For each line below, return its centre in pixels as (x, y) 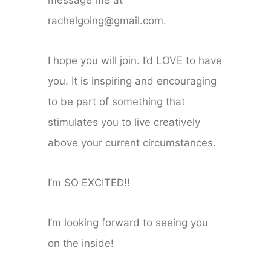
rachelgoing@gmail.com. (107, 21)
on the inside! (81, 243)
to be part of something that (117, 102)
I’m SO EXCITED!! (89, 183)
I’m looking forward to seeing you (128, 223)
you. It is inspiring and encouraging (132, 81)
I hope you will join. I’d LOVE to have (135, 61)
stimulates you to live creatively (124, 122)
